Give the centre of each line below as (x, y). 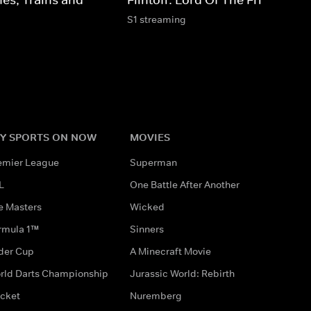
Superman (153, 162)
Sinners (146, 229)
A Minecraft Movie (170, 251)
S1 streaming (157, 19)
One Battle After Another (184, 184)
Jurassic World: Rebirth (182, 273)
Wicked (147, 207)
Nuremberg (155, 295)
